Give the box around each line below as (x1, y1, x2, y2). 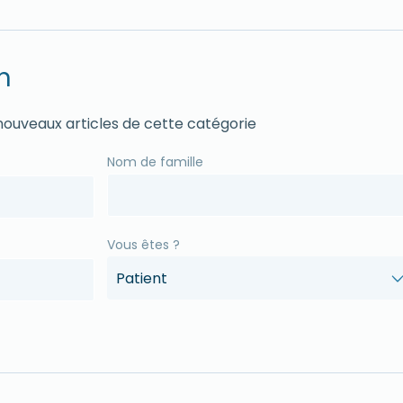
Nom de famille (107, 153, 203, 172)
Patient (116, 268, 167, 290)
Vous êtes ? (107, 236, 180, 255)
